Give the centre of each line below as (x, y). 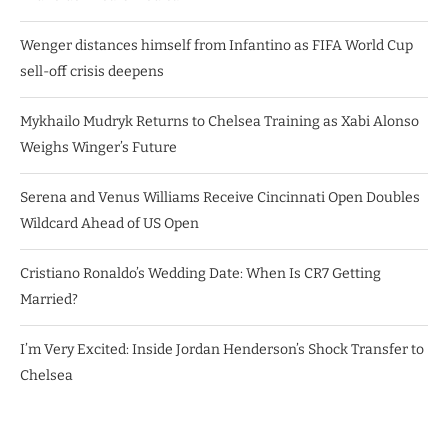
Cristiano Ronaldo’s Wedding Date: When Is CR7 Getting (200, 274)
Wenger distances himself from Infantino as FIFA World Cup (216, 46)
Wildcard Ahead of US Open (109, 224)
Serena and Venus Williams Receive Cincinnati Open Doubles (220, 198)
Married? (49, 300)
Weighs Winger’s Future (98, 148)
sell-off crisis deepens (92, 72)
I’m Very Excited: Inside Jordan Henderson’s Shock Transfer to (222, 350)
